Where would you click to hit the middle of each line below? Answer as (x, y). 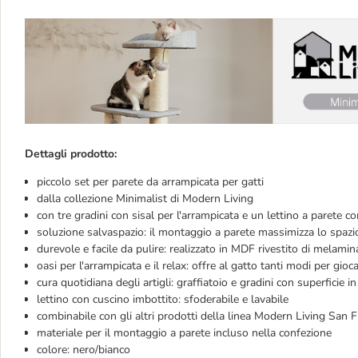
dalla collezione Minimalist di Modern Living (145, 199)
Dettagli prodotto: (71, 154)
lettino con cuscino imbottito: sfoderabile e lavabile (163, 300)
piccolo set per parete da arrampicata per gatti (150, 182)
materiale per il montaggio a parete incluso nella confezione (184, 333)
